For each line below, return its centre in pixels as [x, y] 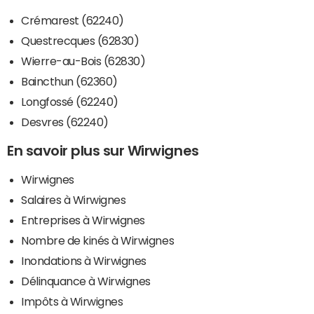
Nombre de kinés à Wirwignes [98, 240]
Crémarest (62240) [73, 20]
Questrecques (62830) [80, 40]
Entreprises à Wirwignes [83, 220]
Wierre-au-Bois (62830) [83, 61]
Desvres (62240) [65, 122]
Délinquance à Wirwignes [86, 281]
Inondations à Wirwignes [84, 260]
